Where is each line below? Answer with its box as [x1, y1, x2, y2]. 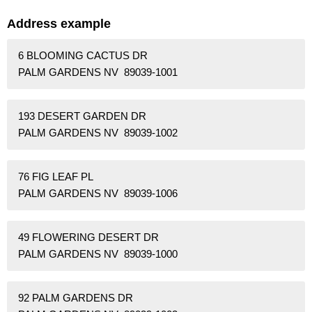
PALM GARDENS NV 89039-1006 [18, 187, 178, 200]
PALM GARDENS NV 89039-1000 [18, 248, 178, 260]
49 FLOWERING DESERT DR [18, 231, 159, 244]
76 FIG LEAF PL [18, 171, 93, 183]
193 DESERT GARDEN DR [18, 110, 146, 123]
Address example [7, 16, 111, 31]
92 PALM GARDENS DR [18, 292, 133, 304]
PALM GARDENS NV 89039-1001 [18, 66, 178, 79]
